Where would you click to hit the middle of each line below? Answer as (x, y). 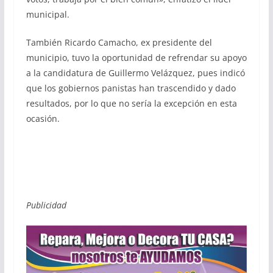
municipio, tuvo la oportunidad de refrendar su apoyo (136, 57)
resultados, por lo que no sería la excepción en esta (131, 103)
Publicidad (46, 205)
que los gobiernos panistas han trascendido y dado (131, 88)
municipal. (48, 14)
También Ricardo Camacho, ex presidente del (119, 42)
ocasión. (43, 118)
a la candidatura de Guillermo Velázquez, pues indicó (135, 73)
